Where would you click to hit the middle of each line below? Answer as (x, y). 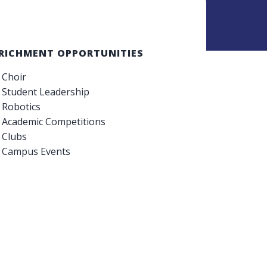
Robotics (21, 106)
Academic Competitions (54, 121)
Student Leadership (46, 91)
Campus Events (36, 151)
